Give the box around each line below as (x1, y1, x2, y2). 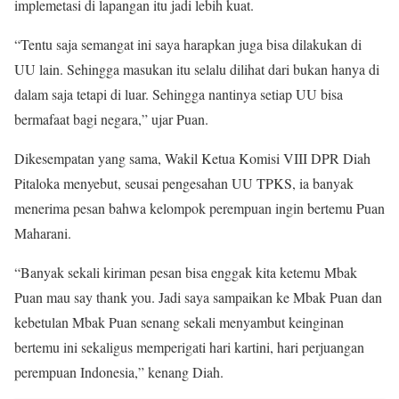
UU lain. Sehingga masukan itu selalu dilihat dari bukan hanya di (14, 60, 379, 78)
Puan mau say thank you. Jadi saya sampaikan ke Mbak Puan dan (14, 288, 382, 306)
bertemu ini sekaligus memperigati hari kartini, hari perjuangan (14, 338, 364, 356)
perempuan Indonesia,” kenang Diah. (14, 362, 224, 381)
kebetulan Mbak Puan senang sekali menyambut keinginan (14, 313, 344, 331)
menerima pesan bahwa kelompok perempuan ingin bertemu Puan (14, 199, 385, 217)
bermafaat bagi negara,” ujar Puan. (14, 110, 208, 128)
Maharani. (14, 224, 71, 242)
